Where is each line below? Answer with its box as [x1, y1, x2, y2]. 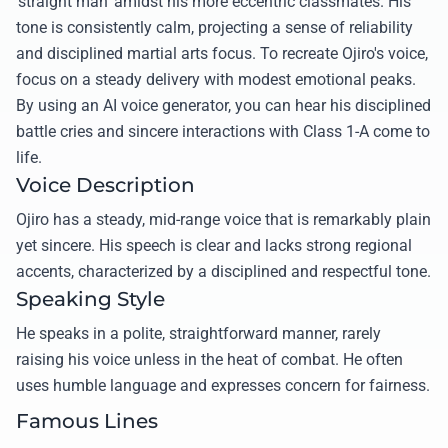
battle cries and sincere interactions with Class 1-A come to [16, 121, 430, 141]
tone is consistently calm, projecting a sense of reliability [16, 17, 413, 37]
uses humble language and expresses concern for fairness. [16, 375, 430, 395]
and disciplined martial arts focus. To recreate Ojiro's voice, [16, 43, 428, 63]
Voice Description [16, 172, 195, 197]
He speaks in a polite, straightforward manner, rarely [16, 323, 381, 343]
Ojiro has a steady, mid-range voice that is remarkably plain [16, 209, 431, 229]
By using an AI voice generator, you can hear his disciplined [16, 95, 431, 115]
